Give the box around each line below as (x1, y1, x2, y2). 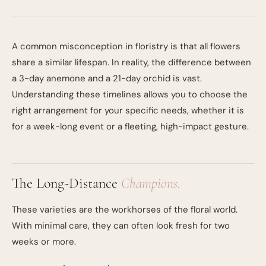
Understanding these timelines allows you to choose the (12, 88, 248, 100)
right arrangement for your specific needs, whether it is (12, 104, 244, 116)
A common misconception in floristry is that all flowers (12, 40, 240, 52)
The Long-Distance (12, 175, 121, 192)
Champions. (121, 175, 180, 192)
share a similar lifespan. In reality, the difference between (12, 56, 251, 68)
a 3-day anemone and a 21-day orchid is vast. (12, 72, 202, 84)
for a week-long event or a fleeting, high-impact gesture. (12, 121, 249, 132)
